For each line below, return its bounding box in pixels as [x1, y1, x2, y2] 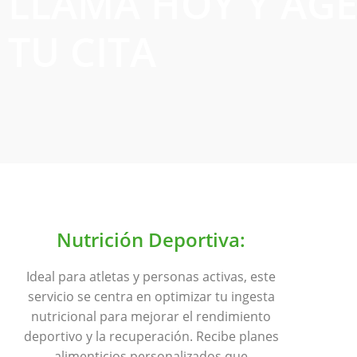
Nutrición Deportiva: [57, 226, 246, 253]
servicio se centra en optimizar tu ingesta [27, 288, 275, 306]
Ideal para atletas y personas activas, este [26, 268, 277, 286]
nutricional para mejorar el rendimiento [31, 308, 272, 326]
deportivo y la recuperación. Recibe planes [23, 328, 279, 346]
